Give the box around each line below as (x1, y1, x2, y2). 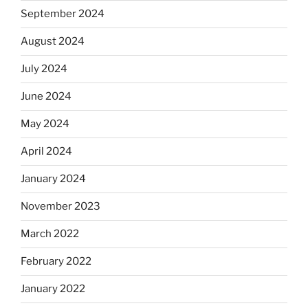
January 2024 (21, 173, 86, 186)
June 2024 (21, 90, 71, 103)
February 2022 (21, 255, 91, 268)
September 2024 (21, 8, 104, 21)
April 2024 (21, 145, 72, 158)
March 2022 (21, 228, 79, 241)
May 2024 (21, 118, 69, 131)
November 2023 (21, 200, 100, 213)
